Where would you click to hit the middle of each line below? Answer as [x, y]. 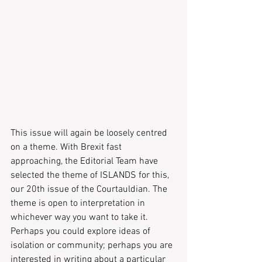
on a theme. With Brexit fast [67, 148]
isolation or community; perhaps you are [93, 246]
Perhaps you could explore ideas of [82, 232]
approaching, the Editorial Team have [85, 162]
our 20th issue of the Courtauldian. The [90, 190]
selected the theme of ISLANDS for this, [91, 176]
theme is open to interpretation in [79, 204]
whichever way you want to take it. [80, 218]
